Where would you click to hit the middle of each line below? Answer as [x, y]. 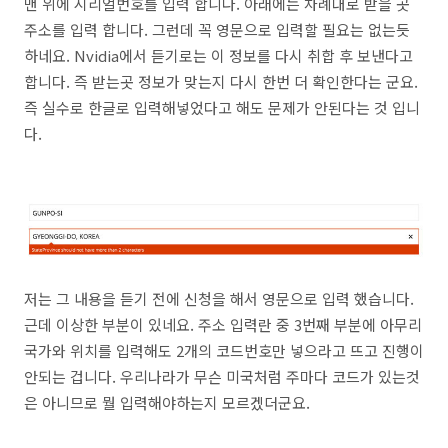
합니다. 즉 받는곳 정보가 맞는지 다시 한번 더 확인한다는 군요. [221, 82]
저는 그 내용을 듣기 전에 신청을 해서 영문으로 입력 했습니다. [219, 298]
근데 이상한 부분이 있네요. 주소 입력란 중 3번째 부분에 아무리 [223, 324]
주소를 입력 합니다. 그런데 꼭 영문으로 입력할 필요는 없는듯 [217, 30]
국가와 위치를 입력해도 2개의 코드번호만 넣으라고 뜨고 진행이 [224, 350]
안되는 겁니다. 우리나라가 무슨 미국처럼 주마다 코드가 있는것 [222, 376]
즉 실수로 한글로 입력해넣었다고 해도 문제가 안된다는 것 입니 [222, 108]
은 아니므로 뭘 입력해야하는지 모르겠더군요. [167, 402]
